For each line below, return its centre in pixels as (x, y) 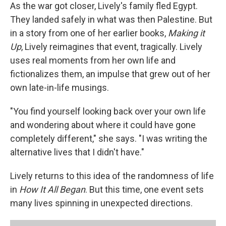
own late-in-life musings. (60, 88)
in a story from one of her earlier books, (89, 33)
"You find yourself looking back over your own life (108, 111)
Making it (186, 33)
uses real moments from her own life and (93, 60)
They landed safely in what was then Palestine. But (111, 19)
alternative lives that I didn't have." (77, 152)
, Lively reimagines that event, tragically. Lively (112, 47)
